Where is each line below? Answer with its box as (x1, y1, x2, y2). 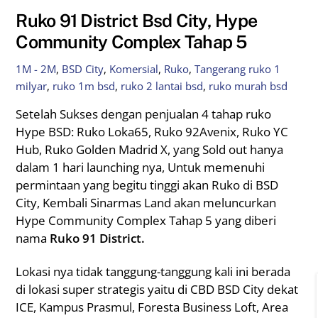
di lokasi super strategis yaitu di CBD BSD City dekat (16, 281, 299, 298)
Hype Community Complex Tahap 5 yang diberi (16, 212, 277, 229)
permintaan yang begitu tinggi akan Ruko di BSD (16, 177, 279, 194)
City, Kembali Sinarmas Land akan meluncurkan (16, 194, 277, 212)
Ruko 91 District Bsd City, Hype (16, 9, 258, 31)
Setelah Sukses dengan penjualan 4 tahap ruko (16, 106, 272, 123)
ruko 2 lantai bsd (121, 79, 204, 94)
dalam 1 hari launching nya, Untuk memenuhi (16, 159, 265, 176)
